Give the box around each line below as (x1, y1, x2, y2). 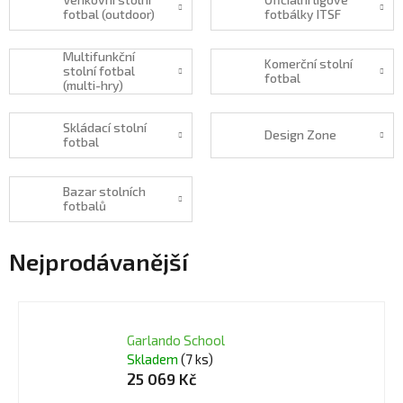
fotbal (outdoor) (63, 6, 155, 22)
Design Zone (264, 127, 336, 143)
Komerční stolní (264, 56, 353, 72)
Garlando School (127, 332, 225, 349)
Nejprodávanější (9, 246, 188, 275)
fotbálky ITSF (264, 6, 341, 22)
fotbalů (63, 198, 106, 214)
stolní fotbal (63, 63, 135, 79)
